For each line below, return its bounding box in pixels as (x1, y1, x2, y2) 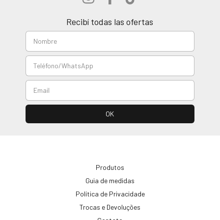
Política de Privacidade (75, 190, 145, 198)
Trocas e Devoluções (80, 203, 140, 212)
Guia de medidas (85, 176, 135, 185)
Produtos (96, 163, 124, 172)
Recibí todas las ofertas (66, 16, 154, 27)
